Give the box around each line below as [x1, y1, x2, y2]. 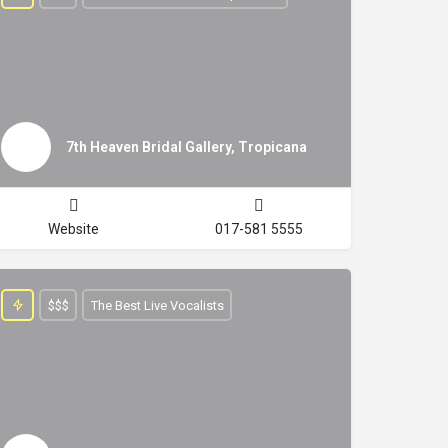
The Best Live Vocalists [90, 297, 224, 313]
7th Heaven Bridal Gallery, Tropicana [66, 138, 307, 155]
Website [48, 221, 99, 237]
